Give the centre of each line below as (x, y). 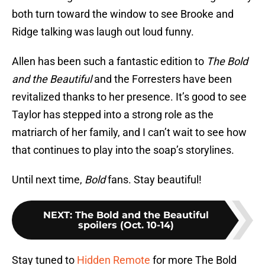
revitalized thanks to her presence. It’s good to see (129, 97)
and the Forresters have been (162, 79)
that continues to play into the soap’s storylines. (123, 150)
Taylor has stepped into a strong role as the (113, 115)
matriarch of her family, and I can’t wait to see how (129, 132)
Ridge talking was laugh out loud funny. (103, 32)
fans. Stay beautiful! (155, 180)
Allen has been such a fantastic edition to (109, 62)
